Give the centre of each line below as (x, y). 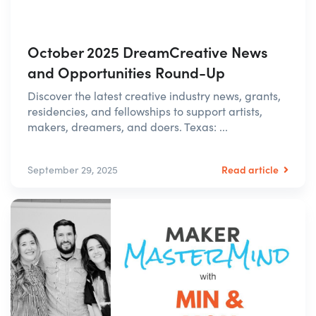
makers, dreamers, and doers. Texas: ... (128, 127)
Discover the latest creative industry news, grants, (154, 96)
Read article (251, 170)
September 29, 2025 (73, 170)
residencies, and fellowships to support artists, (145, 111)
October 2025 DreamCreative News (148, 52)
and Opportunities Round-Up (126, 72)
